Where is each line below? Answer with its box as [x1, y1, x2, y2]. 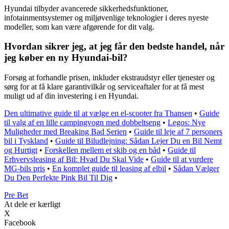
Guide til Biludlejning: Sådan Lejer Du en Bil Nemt [55, 136, 222, 146]
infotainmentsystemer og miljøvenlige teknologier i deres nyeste [4, 13, 209, 22]
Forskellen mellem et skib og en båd [44, 146, 161, 155]
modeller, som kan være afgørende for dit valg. [4, 22, 154, 31]
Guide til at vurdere [151, 155, 213, 164]
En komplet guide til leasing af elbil [52, 164, 166, 173]
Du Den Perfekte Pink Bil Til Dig [4, 173, 112, 182]
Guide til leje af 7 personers [134, 127, 222, 136]
